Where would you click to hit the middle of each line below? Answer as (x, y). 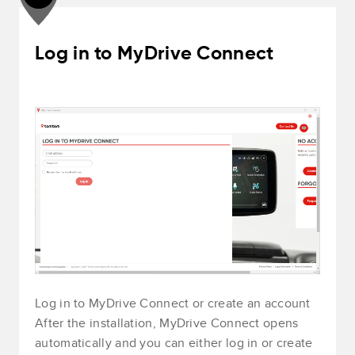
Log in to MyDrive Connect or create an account (175, 303)
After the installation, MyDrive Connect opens (167, 323)
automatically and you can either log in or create (174, 342)
